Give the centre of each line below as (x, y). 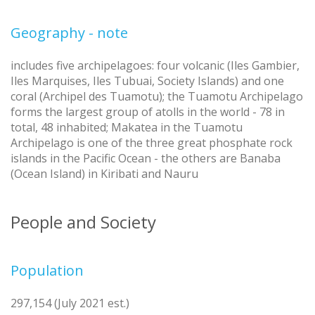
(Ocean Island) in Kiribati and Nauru (104, 174)
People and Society (83, 222)
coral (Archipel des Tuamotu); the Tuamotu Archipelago (157, 97)
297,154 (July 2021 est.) (70, 303)
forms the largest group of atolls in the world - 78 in (148, 112)
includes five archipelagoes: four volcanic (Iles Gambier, (155, 66)
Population (47, 271)
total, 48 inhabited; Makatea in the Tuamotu (127, 128)
